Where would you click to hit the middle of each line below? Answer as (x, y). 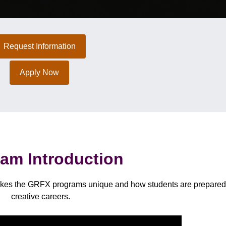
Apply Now (39, 73)
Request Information (39, 46)
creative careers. (40, 197)
